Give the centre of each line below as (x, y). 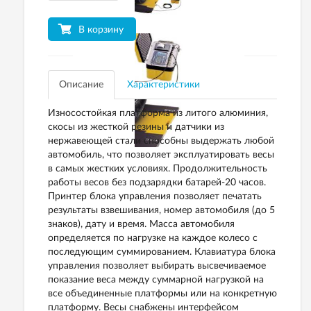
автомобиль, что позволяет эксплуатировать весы (161, 155)
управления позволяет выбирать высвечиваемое (157, 266)
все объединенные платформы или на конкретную (162, 294)
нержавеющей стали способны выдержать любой (161, 141)
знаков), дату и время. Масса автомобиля (141, 224)
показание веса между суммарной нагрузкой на (156, 280)
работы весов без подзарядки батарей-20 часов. (157, 183)
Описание (81, 85)
